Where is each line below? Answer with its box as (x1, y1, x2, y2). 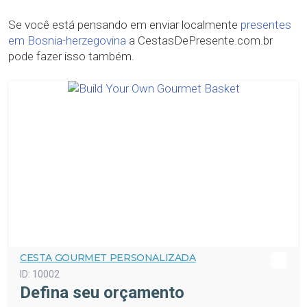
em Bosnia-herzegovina (8, 34, 126, 47)
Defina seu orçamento (20, 283, 184, 302)
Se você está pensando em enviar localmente (8, 18, 241, 32)
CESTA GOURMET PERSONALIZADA (20, 251, 196, 264)
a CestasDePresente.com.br (126, 34, 273, 47)
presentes (241, 18, 291, 32)
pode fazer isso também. (8, 49, 134, 63)
